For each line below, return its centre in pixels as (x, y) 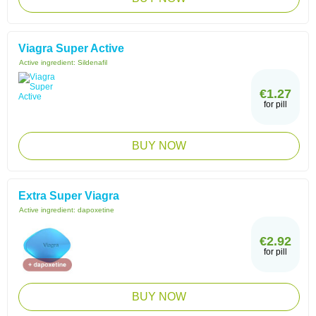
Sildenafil (92, 62)
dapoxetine (96, 210)
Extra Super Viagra (69, 196)
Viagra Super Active (71, 48)
